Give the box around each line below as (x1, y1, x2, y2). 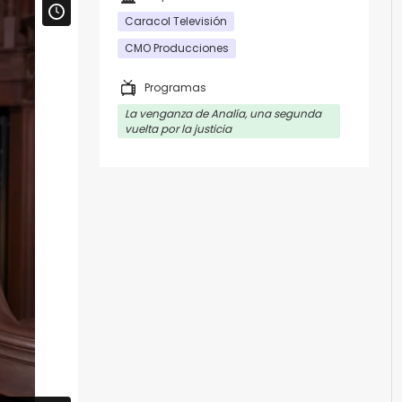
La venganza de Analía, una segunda (125, 106, 321, 121)
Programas (144, 80, 206, 95)
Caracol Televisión (125, 13, 227, 29)
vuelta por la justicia (125, 121, 232, 136)
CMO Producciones (125, 40, 229, 56)
